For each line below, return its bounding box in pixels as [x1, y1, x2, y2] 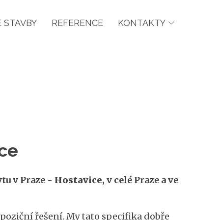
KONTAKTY [118, 17, 166, 28]
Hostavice [54, 174, 102, 186]
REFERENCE [52, 17, 104, 28]
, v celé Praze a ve [102, 174, 178, 186]
